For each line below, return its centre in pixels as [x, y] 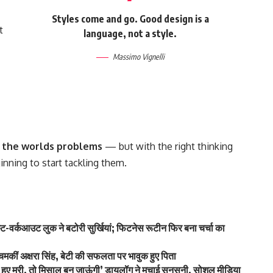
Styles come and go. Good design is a [130, 19]
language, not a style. [130, 33]
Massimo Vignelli [138, 56]
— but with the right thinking [168, 146]
